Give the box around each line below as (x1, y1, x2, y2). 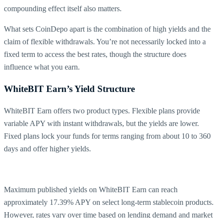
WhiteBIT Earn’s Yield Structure (4, 83, 135, 94)
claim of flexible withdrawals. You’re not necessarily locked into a (4, 37, 206, 46)
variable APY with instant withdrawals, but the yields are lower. (4, 119, 199, 127)
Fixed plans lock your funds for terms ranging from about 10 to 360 (4, 131, 211, 140)
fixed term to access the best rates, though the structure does (4, 50, 186, 59)
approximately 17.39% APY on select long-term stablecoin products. (4, 198, 214, 206)
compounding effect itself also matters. (4, 4, 122, 13)
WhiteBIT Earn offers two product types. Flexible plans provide (4, 106, 200, 115)
